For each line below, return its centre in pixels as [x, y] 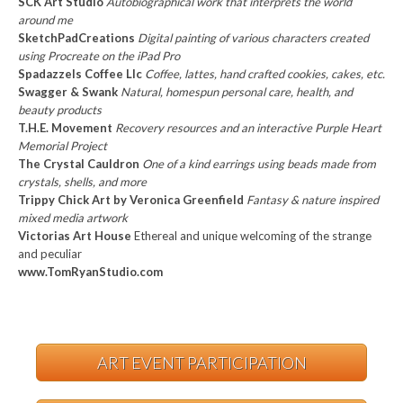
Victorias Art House [76, 236]
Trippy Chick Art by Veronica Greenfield [132, 200]
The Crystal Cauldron [80, 164]
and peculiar [50, 254]
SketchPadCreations [78, 38]
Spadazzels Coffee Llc [81, 74]
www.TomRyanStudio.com [90, 272]
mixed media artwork [73, 218]
